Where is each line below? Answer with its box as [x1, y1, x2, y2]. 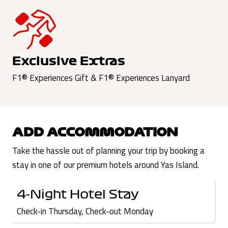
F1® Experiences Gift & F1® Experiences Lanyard [12, 71, 190, 84]
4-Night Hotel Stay [16, 188, 138, 201]
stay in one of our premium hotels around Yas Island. [12, 158, 199, 172]
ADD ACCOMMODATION [12, 125, 178, 138]
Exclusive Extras [12, 54, 125, 67]
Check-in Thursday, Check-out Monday [16, 205, 153, 218]
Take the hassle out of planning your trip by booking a [12, 144, 205, 158]
